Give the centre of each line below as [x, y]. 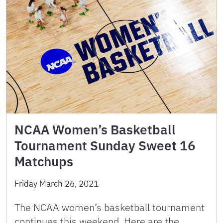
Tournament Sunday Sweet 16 [105, 146]
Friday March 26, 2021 [56, 184]
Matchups [44, 162]
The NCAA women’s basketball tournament [110, 208]
